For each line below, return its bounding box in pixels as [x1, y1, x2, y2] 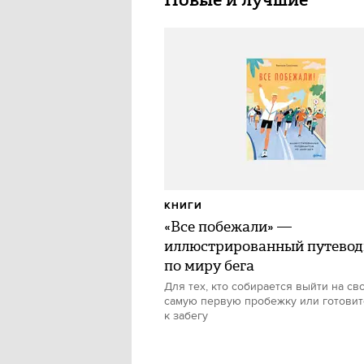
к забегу [164, 309, 208, 323]
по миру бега [164, 255, 254, 276]
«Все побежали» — [164, 216, 292, 237]
